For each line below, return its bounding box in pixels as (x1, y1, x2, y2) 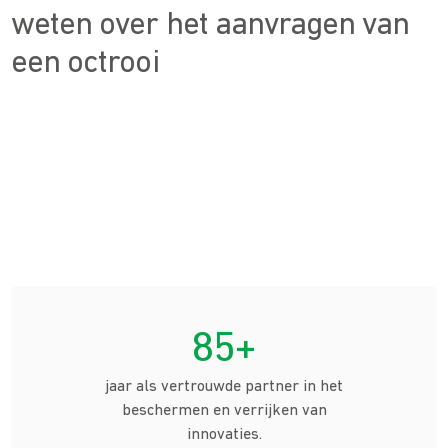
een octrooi (11, 47, 159, 80)
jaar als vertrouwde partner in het (105, 379, 343, 396)
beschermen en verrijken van (121, 403, 327, 420)
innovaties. (186, 427, 262, 444)
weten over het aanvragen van (11, 9, 410, 42)
